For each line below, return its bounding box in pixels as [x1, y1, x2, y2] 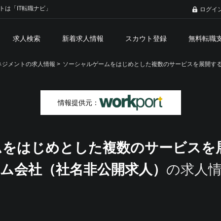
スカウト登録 [125, 35, 167, 42]
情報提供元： [57, 99, 99, 107]
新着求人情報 [62, 35, 104, 42]
